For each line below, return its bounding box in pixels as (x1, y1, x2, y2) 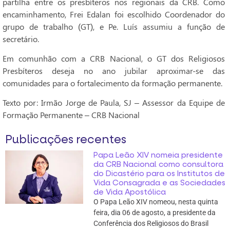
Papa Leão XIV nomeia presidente (93, 149, 223, 160)
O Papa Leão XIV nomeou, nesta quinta (93, 197, 218, 206)
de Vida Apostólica (93, 186, 166, 197)
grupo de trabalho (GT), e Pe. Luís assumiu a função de (3, 21, 225, 32)
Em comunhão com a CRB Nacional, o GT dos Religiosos (3, 53, 225, 64)
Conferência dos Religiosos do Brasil (93, 219, 208, 227)
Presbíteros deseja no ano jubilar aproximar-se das (3, 65, 225, 76)
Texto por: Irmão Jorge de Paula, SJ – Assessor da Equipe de (3, 97, 225, 108)
